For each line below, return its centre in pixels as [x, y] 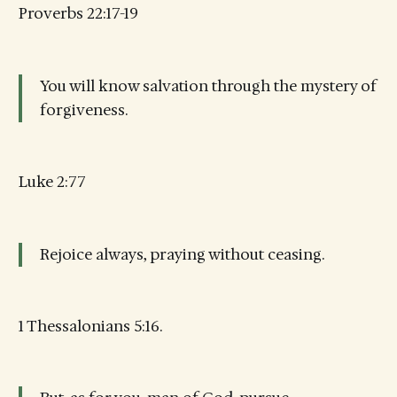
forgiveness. [83, 109]
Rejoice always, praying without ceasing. [182, 254]
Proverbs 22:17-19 [78, 14]
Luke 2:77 [52, 182]
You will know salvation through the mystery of [208, 86]
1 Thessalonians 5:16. [90, 326]
